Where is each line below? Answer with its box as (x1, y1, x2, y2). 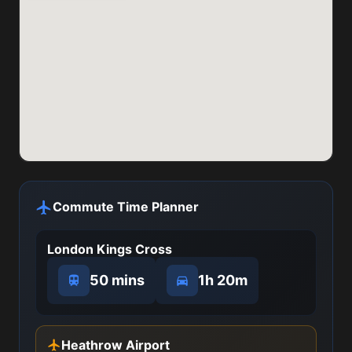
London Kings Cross (47, 241, 172, 257)
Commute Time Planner (53, 199, 199, 214)
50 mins (90, 272, 145, 288)
